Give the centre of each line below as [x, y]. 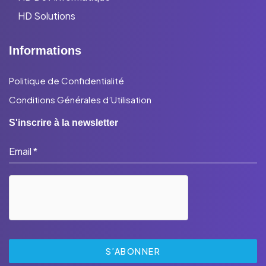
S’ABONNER [133, 251]
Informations [45, 51]
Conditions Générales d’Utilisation [80, 100]
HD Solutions [47, 16]
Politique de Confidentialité [66, 81]
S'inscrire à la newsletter [64, 123]
